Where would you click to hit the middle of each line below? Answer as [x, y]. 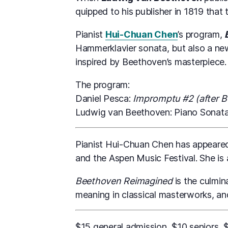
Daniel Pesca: [104, 99]
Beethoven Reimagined [124, 181]
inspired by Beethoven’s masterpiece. [151, 62]
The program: [103, 85]
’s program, [201, 35]
